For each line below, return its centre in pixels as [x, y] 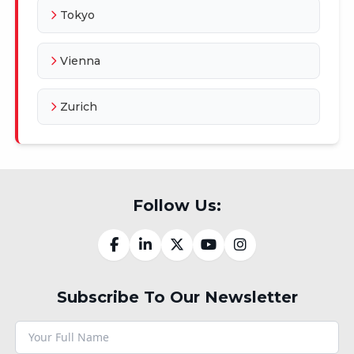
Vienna [80, 60]
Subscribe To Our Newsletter [177, 297]
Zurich [78, 106]
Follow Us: [177, 205]
